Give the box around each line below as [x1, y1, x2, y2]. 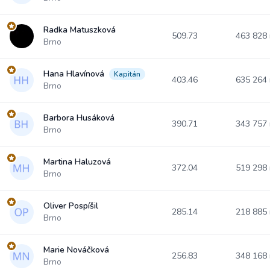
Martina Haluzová [43, 156, 111, 168]
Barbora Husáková [43, 112, 115, 124]
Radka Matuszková [43, 24, 116, 36]
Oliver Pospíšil [43, 200, 98, 212]
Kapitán [114, 69, 140, 79]
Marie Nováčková [43, 244, 109, 256]
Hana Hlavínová [43, 68, 104, 80]
